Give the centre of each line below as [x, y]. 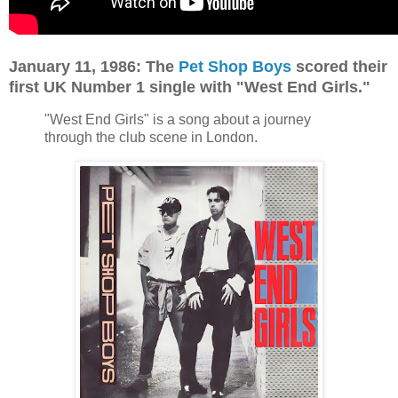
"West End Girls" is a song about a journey [178, 120]
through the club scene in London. [151, 138]
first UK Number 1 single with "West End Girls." [190, 87]
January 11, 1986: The [94, 66]
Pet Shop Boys [235, 66]
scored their [339, 66]
